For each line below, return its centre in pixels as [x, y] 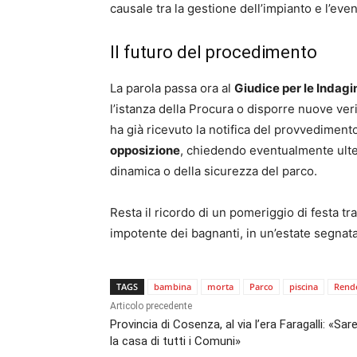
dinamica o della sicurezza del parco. [214, 171]
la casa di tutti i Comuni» [175, 341]
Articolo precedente [151, 306]
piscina [304, 287]
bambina [173, 287]
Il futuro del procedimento [214, 53]
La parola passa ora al [172, 88]
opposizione [145, 151]
